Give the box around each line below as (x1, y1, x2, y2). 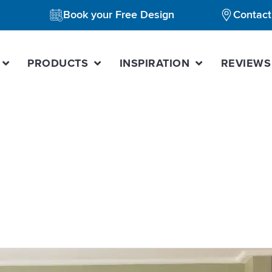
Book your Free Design (63, 8, 174, 21)
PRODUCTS (27, 56, 89, 70)
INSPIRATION (119, 56, 190, 70)
